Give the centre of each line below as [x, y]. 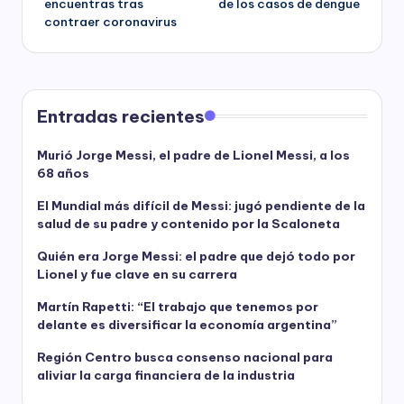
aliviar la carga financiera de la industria [166, 376]
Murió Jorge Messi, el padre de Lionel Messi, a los [193, 156]
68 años [63, 174]
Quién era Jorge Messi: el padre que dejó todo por [196, 257]
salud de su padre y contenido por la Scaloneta [188, 224]
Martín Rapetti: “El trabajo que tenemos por [178, 307]
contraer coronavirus [110, 22]
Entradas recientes [121, 117]
